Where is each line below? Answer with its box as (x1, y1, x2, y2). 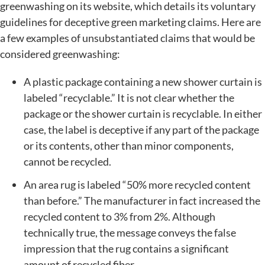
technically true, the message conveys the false (24, 225, 236, 239)
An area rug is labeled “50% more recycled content (24, 177, 251, 191)
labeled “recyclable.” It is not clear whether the (24, 91, 234, 104)
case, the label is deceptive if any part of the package (24, 122, 259, 136)
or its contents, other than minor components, (24, 138, 234, 152)
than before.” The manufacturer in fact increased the (24, 193, 260, 207)
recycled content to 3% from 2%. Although (24, 209, 215, 223)
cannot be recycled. (24, 154, 111, 168)
